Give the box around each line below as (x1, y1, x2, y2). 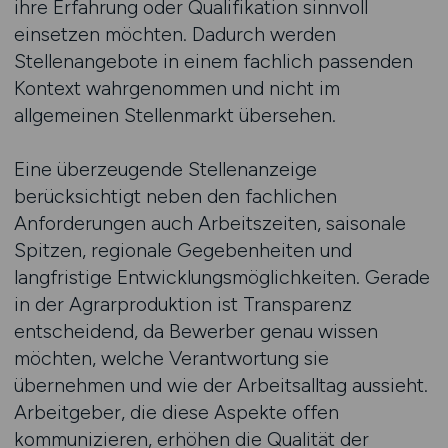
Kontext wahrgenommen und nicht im (13, 76, 340, 100)
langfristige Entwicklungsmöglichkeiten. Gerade (13, 265, 430, 289)
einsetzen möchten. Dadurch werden (13, 22, 336, 46)
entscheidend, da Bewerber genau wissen (13, 319, 378, 343)
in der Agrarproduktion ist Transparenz (13, 292, 352, 316)
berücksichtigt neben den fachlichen (13, 184, 337, 208)
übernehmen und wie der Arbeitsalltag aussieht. (13, 373, 428, 397)
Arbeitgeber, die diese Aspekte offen (13, 400, 339, 424)
